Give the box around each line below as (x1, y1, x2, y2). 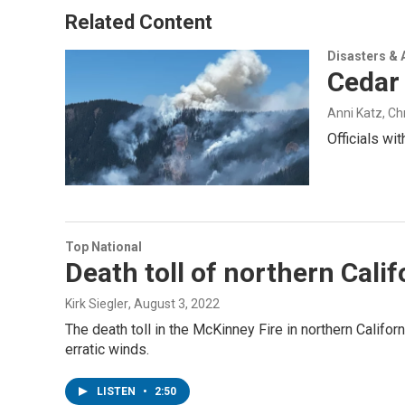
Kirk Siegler (65, 297, 128, 312)
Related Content (65, 11, 212, 33)
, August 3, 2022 (128, 297, 220, 312)
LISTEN (97, 385, 138, 399)
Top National (65, 240, 142, 255)
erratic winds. (65, 341, 149, 359)
